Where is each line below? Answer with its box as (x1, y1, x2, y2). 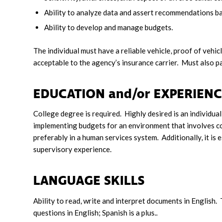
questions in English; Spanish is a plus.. (33, 208, 158, 217)
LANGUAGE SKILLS (33, 172, 172, 190)
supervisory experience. (33, 145, 111, 154)
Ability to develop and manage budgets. (44, 22, 173, 32)
